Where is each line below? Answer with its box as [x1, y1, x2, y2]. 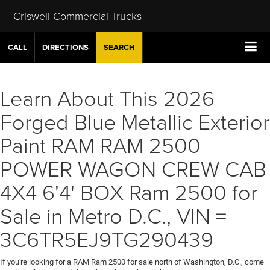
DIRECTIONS [42, 42, 89, 53]
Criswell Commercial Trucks [13, 8, 142, 23]
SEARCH [104, 42, 135, 53]
